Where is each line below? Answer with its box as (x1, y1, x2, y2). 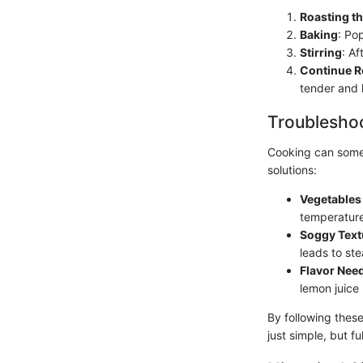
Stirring (300, 45, 342, 59)
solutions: (267, 163, 317, 177)
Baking (300, 27, 338, 41)
